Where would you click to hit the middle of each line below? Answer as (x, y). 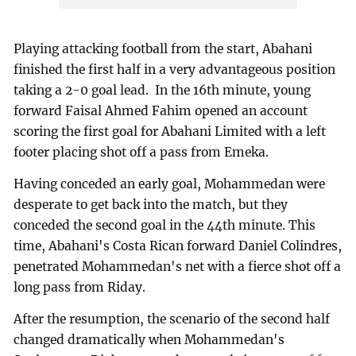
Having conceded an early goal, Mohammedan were (170, 184)
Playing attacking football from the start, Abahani (163, 49)
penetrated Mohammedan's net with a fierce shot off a (178, 267)
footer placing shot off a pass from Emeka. (141, 153)
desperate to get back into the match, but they (151, 205)
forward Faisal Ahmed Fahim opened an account (161, 111)
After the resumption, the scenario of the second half (172, 319)
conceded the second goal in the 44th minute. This (165, 226)
